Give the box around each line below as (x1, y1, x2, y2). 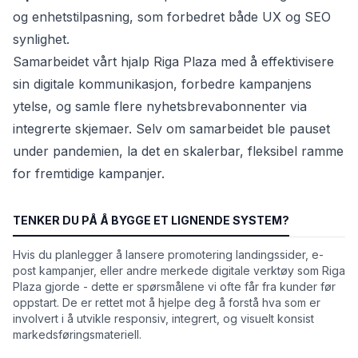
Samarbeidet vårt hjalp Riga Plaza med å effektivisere (13, 53, 334, 70)
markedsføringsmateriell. (13, 327, 141, 341)
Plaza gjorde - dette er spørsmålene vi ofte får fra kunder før (13, 279, 336, 293)
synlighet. (13, 30, 70, 47)
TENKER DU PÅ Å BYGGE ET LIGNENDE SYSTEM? (13, 213, 289, 227)
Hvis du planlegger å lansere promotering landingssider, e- (13, 247, 324, 261)
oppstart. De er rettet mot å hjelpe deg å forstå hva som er (13, 295, 320, 309)
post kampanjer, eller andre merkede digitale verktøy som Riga (13, 263, 345, 277)
